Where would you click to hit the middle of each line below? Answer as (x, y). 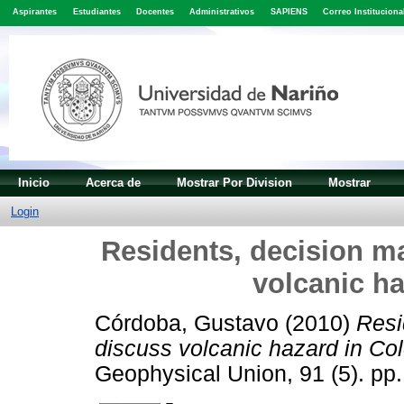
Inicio (34, 182)
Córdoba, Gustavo (187, 324)
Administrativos (222, 12)
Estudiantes (96, 12)
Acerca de (113, 182)
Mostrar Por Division (234, 182)
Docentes (155, 12)
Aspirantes (35, 12)
